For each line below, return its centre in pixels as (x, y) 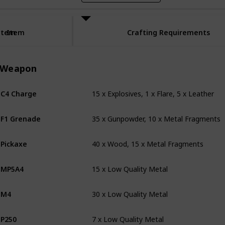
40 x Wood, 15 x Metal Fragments (148, 135)
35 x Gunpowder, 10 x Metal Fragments (156, 110)
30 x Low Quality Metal (130, 186)
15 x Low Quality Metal (130, 160)
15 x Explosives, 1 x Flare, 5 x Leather (153, 85)
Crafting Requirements (168, 32)
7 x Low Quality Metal (128, 211)
